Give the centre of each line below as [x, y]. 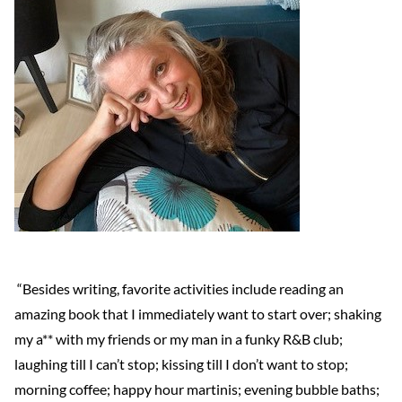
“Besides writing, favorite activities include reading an [179, 288]
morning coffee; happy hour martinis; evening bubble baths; [197, 389]
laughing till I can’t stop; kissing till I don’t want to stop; [181, 363]
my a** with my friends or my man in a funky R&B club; [179, 338]
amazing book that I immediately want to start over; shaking [198, 313]
